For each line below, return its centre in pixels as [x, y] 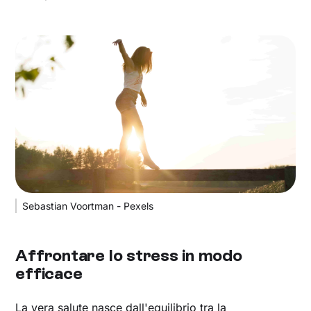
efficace [49, 273]
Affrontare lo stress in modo [129, 255]
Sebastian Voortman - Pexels [88, 206]
